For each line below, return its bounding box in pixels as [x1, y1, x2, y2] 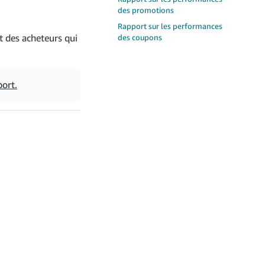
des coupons [118, 33, 162, 42]
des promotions [118, 5, 174, 15]
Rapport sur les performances [118, 21, 222, 31]
